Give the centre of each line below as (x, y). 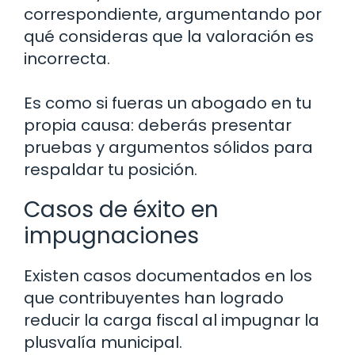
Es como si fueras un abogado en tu (168, 103)
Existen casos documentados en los (168, 276)
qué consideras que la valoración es (169, 37)
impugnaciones (111, 236)
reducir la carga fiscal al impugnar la (172, 321)
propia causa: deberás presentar (158, 126)
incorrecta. (67, 59)
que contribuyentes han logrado (154, 298)
